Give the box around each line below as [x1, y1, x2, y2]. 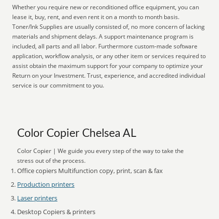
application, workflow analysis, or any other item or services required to [12, 52, 206, 60]
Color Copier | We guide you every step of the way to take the [17, 147, 184, 155]
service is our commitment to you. [12, 81, 105, 89]
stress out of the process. [17, 156, 86, 165]
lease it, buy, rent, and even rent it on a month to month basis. [12, 13, 180, 21]
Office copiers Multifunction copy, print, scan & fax [17, 166, 163, 175]
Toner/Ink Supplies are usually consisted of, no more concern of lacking [12, 22, 205, 31]
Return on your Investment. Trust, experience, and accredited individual [12, 71, 206, 80]
